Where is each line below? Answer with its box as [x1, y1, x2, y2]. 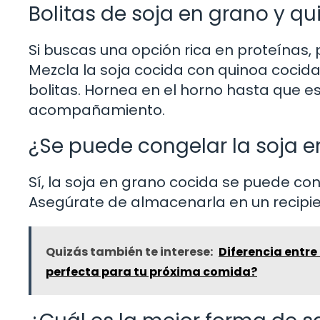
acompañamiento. [29, 99, 165, 120]
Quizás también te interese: [46, 243, 213, 260]
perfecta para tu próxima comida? [46, 263, 257, 280]
